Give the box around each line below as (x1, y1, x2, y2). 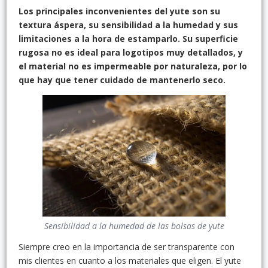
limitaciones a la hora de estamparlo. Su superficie (19, 32, 238, 44)
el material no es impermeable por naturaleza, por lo (19, 60, 247, 72)
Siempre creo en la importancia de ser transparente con (19, 241, 234, 253)
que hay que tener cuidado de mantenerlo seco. (19, 74, 226, 86)
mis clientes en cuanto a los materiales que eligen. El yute (19, 255, 241, 267)
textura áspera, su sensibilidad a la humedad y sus (19, 19, 238, 31)
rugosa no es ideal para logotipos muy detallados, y (19, 46, 243, 58)
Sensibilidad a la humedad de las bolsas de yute (44, 220, 224, 232)
